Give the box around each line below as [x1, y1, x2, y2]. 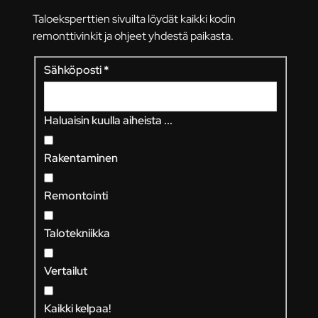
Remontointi [43, 187, 108, 204]
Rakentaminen [43, 150, 118, 166]
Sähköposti [43, 62, 102, 78]
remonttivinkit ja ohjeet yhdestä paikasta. [32, 28, 234, 44]
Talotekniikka [43, 225, 110, 241]
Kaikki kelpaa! [43, 300, 111, 317]
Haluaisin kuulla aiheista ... [43, 112, 172, 128]
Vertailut [43, 263, 87, 279]
